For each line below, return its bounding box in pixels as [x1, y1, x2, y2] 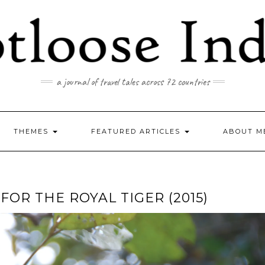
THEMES [14, 127, 51, 135]
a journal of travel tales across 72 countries [56, 75, 209, 88]
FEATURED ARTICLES [91, 127, 183, 135]
